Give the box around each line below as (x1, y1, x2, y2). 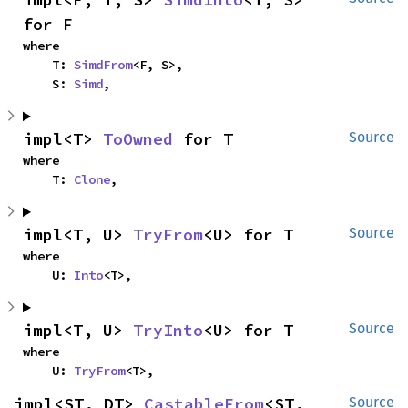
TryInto (133, 320, 203, 342)
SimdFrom (74, 56, 132, 74)
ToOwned (103, 128, 173, 150)
